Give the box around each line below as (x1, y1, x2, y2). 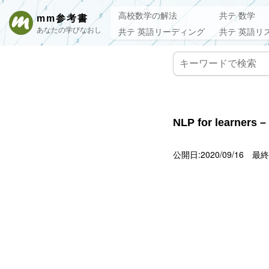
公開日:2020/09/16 (173, 148, 244, 160)
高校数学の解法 (118, 9, 177, 21)
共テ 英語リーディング (118, 25, 205, 37)
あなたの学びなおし (37, 24, 101, 34)
